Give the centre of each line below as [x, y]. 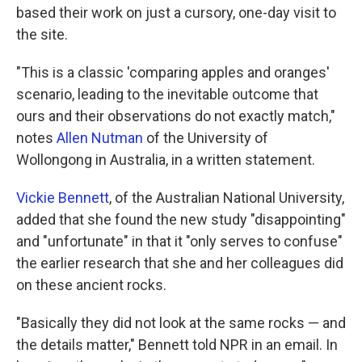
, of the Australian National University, [227, 197]
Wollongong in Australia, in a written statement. [166, 159]
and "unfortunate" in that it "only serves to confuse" [179, 241]
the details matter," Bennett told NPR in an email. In [177, 344]
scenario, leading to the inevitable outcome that [167, 94]
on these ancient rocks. [91, 284]
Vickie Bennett [63, 197]
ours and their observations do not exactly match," [176, 116]
